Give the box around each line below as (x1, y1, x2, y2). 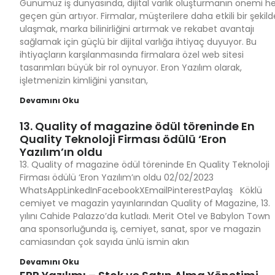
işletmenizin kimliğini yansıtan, (20, 74, 148, 87)
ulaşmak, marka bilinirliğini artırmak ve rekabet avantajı (20, 23, 254, 35)
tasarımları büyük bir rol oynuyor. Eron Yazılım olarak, (20, 61, 242, 74)
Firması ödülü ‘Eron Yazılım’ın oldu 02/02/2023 (20, 171, 219, 184)
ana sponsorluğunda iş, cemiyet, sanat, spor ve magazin (20, 223, 261, 235)
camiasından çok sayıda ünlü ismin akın (20, 236, 189, 248)
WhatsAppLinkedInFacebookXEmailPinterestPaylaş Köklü (20, 184, 262, 196)
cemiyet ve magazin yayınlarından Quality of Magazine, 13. (20, 197, 270, 209)
